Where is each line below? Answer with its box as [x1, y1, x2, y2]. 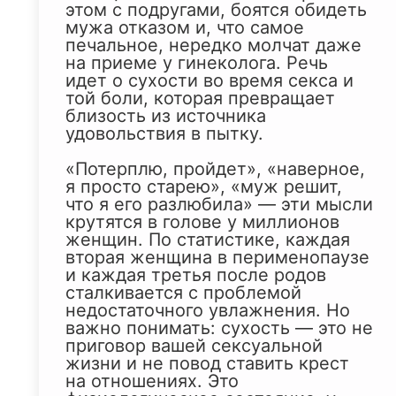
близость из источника [65, 105, 266, 127]
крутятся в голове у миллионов [65, 211, 339, 233]
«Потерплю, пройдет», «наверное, [65, 158, 365, 180]
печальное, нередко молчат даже [65, 34, 362, 57]
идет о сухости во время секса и [65, 70, 354, 92]
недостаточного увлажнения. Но [65, 300, 350, 322]
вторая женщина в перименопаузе [65, 247, 369, 269]
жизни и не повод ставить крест [65, 353, 349, 375]
